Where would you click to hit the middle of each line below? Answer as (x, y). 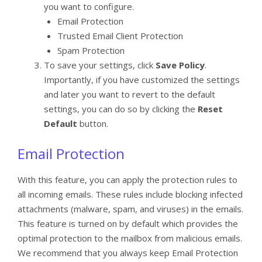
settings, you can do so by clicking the (121, 108)
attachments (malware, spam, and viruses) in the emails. (130, 209)
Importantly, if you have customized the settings (142, 79)
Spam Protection (91, 50)
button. (93, 123)
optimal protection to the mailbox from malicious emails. (130, 238)
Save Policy (180, 65)
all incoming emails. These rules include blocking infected (130, 194)
